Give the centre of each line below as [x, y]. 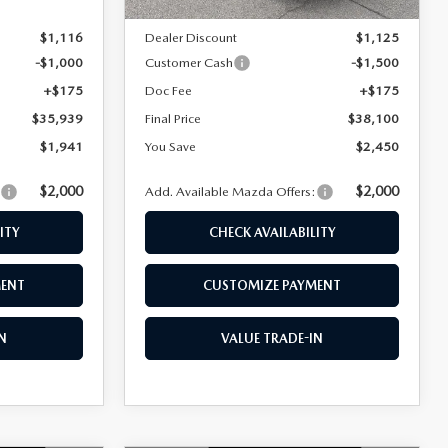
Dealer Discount [191, 37]
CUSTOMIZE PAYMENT [272, 285]
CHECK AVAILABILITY [272, 232]
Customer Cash [189, 62]
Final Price [173, 118]
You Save [171, 146]
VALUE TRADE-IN [272, 338]
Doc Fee [169, 90]
